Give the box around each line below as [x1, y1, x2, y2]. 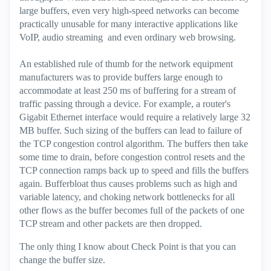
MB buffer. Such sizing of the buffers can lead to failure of [19, 125, 242, 135]
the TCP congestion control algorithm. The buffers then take [19, 139, 248, 149]
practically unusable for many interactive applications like [19, 19, 238, 29]
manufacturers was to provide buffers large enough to [19, 72, 223, 82]
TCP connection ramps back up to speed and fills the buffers [19, 165, 249, 175]
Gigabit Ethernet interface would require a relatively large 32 [19, 112, 250, 122]
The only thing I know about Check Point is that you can [19, 241, 236, 252]
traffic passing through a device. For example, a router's [19, 99, 230, 109]
